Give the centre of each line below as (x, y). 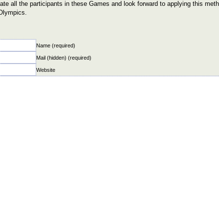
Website (46, 70)
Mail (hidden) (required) (64, 58)
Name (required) (56, 45)
